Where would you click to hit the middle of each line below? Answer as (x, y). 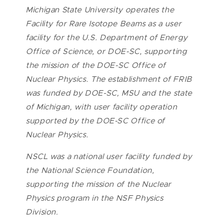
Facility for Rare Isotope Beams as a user (104, 24)
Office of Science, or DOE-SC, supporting (107, 51)
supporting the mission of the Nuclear (99, 184)
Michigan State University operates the (100, 10)
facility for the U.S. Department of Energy (107, 37)
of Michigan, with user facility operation (102, 107)
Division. (42, 212)
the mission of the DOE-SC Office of (96, 65)
